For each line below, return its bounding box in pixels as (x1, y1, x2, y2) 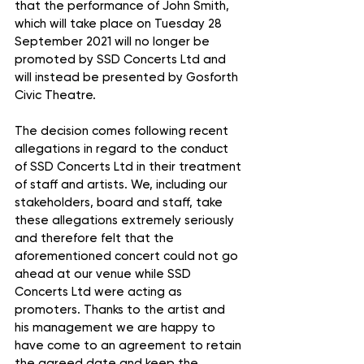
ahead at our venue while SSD (15, 267, 194, 280)
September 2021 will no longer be (15, 35, 213, 48)
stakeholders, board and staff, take (15, 196, 226, 209)
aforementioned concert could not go (15, 249, 241, 262)
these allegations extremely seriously (15, 214, 237, 227)
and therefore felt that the (15, 232, 177, 245)
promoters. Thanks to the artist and (15, 303, 228, 316)
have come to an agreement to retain (15, 339, 245, 352)
